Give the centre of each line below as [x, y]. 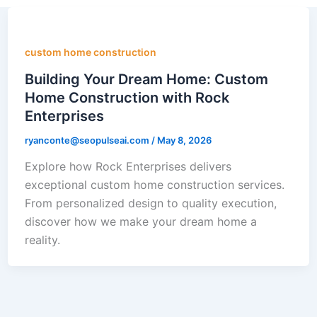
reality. [42, 240]
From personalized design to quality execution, [150, 203]
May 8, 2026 [184, 140]
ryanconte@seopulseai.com [88, 140]
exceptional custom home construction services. [154, 185]
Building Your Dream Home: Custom [146, 79]
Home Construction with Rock [127, 97]
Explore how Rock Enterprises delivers [128, 167]
